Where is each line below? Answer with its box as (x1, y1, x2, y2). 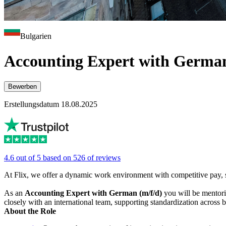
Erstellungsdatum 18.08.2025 (4, 100, 97, 109)
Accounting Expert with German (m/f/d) (25, 189, 164, 198)
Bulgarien (20, 32, 51, 41)
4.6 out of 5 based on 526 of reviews (4, 153, 121, 162)
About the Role (4, 207, 56, 216)
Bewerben (8, 83, 37, 91)
